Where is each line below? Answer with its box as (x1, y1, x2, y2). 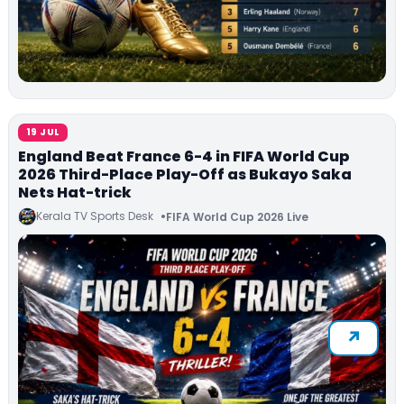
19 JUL (26, 125, 60, 140)
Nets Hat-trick (18, 182, 132, 204)
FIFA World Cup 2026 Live (166, 208, 308, 225)
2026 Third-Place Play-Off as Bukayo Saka (18, 164, 352, 186)
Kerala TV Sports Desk (36, 208, 153, 225)
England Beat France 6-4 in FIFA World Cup (18, 146, 350, 168)
